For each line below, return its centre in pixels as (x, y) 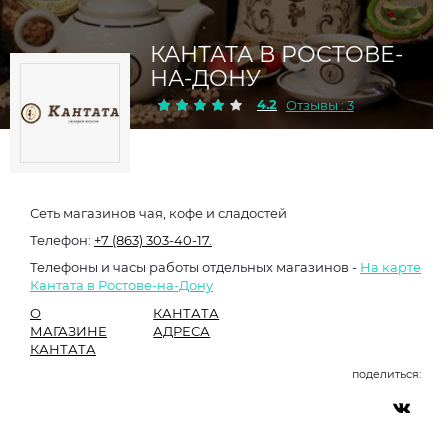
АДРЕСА (182, 331)
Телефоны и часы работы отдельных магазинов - (195, 267)
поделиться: (386, 374)
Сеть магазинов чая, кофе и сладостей (158, 213)
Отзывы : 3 (319, 105)
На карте (390, 267)
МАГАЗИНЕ (68, 331)
